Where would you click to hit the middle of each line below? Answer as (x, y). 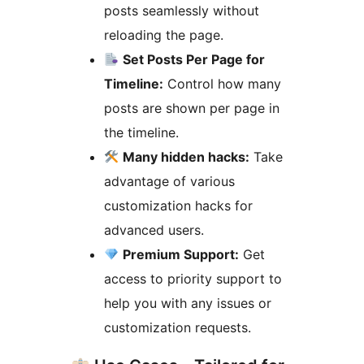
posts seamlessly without (182, 10)
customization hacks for (178, 205)
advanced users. (154, 230)
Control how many (222, 83)
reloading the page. (164, 35)
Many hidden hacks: (186, 156)
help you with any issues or (188, 303)
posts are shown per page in (192, 108)
